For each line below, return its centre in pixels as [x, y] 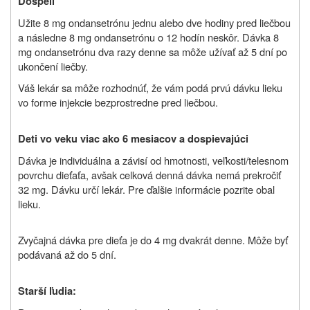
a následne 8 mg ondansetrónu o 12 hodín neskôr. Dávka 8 [148, 37]
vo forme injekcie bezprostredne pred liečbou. [118, 102]
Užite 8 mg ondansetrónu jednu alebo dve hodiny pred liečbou [154, 22]
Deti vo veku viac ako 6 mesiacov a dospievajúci [133, 138]
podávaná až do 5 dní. [67, 254]
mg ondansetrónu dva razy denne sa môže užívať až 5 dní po [153, 51]
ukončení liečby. [53, 66]
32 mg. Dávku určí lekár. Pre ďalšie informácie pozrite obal [146, 189]
